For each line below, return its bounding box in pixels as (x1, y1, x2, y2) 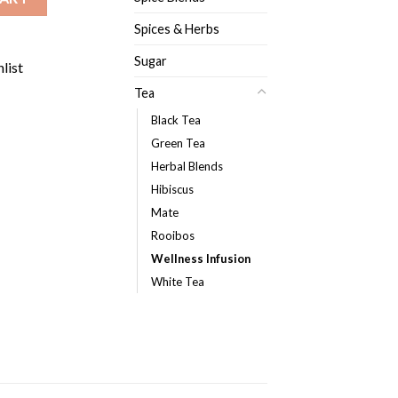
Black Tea (151, 112, 201, 127)
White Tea (151, 274, 204, 289)
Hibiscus (151, 181, 194, 196)
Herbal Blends (151, 158, 223, 173)
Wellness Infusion (151, 251, 251, 266)
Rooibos (151, 227, 195, 243)
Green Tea (151, 135, 205, 150)
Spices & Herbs (134, 20, 219, 36)
